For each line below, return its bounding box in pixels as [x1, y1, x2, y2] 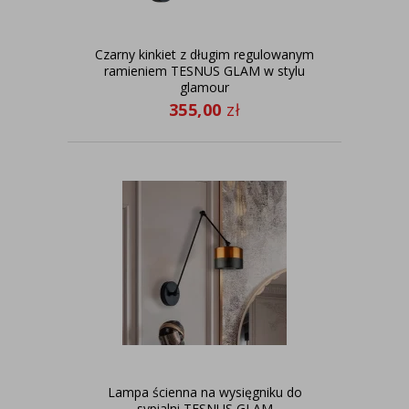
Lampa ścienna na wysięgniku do [107, 383, 302, 401]
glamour [180, 79, 229, 96]
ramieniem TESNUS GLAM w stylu [104, 62, 305, 79]
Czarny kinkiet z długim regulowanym [95, 46, 314, 63]
